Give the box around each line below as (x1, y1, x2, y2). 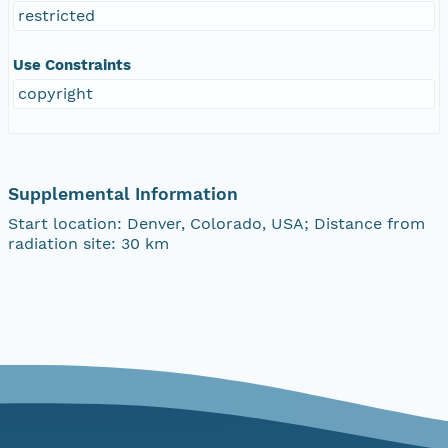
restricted (18, 5, 95, 25)
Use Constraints (13, 55, 131, 74)
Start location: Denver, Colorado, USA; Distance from (8, 213, 425, 233)
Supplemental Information (8, 183, 238, 204)
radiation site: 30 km (8, 233, 169, 253)
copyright (18, 83, 93, 103)
